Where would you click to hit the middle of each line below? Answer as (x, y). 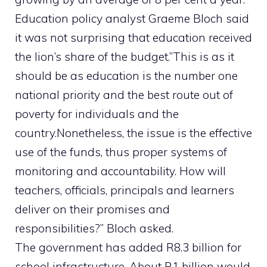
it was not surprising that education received (133, 38)
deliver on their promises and (92, 209)
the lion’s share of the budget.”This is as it (125, 57)
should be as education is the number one (126, 76)
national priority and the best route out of (124, 95)
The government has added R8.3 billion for (128, 248)
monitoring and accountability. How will (120, 171)
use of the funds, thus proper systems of (121, 152)
